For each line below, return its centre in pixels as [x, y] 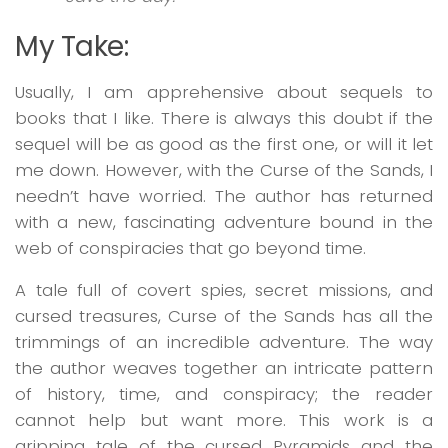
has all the [387, 316]
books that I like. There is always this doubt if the [224, 117]
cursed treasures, [92, 316]
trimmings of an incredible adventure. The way [224, 342]
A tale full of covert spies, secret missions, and [224, 290]
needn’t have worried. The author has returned [224, 195]
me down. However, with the [137, 169]
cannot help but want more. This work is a [224, 420]
